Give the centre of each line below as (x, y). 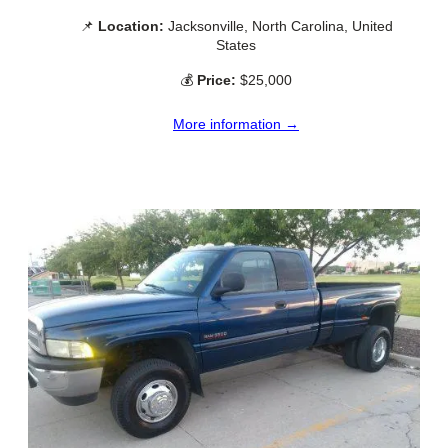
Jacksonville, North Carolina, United (278, 25)
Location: (130, 25)
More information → (236, 123)
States (236, 44)
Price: (216, 79)
